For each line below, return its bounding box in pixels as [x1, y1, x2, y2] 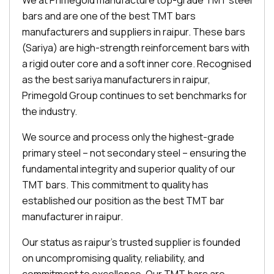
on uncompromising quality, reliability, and [22, 251, 204, 265]
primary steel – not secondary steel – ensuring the [22, 146, 246, 160]
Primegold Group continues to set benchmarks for [22, 89, 247, 102]
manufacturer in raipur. [22, 210, 123, 223]
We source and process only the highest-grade [22, 130, 234, 144]
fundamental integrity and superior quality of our [22, 162, 235, 176]
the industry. [22, 105, 77, 118]
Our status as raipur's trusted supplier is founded [22, 235, 240, 249]
